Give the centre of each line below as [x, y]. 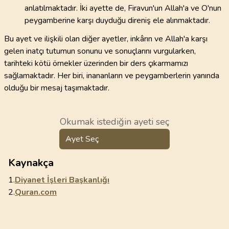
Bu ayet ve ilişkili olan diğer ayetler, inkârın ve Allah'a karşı [106, 39]
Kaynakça [31, 163]
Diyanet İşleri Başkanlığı [62, 180]
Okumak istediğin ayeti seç [114, 122]
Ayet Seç [82, 139]
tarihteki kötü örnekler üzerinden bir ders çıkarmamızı [96, 63]
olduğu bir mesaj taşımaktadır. [57, 88]
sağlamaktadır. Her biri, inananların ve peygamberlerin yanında [112, 76]
